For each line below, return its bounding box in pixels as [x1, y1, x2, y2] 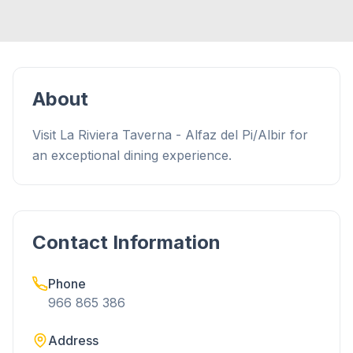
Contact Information [32, 231, 221, 254]
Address [48, 333, 98, 348]
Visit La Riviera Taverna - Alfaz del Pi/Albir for [32, 127, 308, 143]
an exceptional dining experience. [32, 147, 232, 163]
